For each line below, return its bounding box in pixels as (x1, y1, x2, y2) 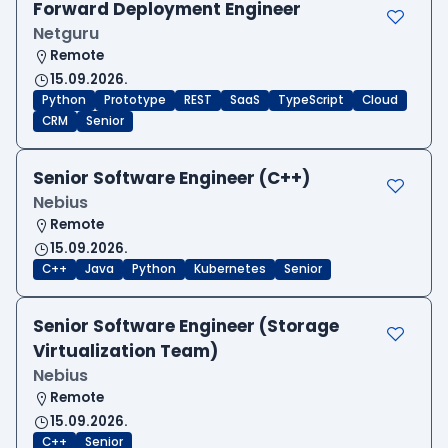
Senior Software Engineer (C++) (33, 166, 310, 191)
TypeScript (278, 92, 344, 109)
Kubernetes (194, 261, 266, 278)
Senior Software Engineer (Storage (33, 314, 339, 339)
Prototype (104, 92, 166, 109)
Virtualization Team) (33, 339, 218, 364)
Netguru (33, 22, 99, 46)
